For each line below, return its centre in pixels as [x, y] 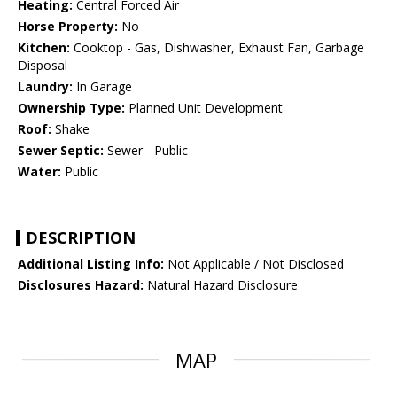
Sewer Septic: [61, 151]
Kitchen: [44, 48]
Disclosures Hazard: [81, 285]
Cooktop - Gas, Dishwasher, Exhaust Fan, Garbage [217, 48]
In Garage [102, 87]
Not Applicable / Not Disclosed [254, 264]
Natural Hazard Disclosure [221, 285]
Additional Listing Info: [91, 264]
